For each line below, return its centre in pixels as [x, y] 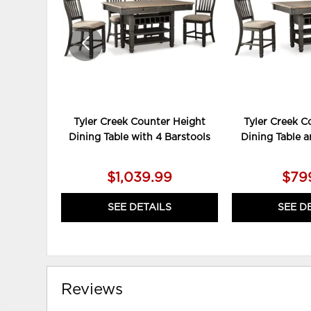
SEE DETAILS [139, 207]
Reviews [92, 289]
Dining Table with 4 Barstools [139, 137]
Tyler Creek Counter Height [139, 122]
